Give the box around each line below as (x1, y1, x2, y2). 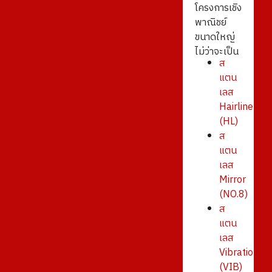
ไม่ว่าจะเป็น (194, 44, 239, 61)
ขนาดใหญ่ (194, 29, 235, 46)
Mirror (219, 171, 246, 188)
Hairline (219, 98, 253, 115)
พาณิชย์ (194, 15, 226, 32)
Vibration (219, 244, 259, 261)
